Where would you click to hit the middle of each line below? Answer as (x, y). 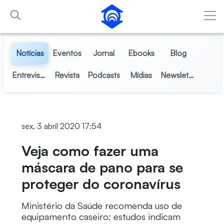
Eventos (67, 53)
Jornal (104, 53)
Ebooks (141, 53)
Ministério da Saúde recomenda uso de (101, 205)
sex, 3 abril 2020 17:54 (61, 126)
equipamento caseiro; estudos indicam (101, 216)
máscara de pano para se (102, 167)
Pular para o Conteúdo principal (59, 9)
